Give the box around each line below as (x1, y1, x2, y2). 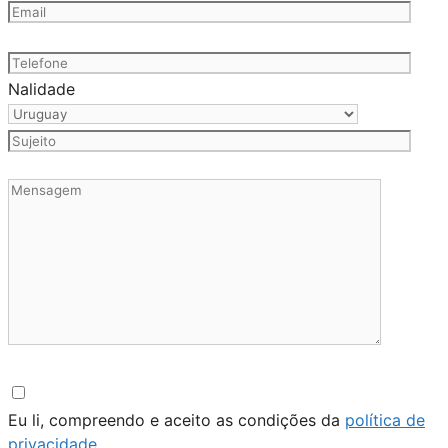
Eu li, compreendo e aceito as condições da (8, 410, 345, 431)
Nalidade (8, 79, 75, 100)
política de (345, 410, 425, 431)
